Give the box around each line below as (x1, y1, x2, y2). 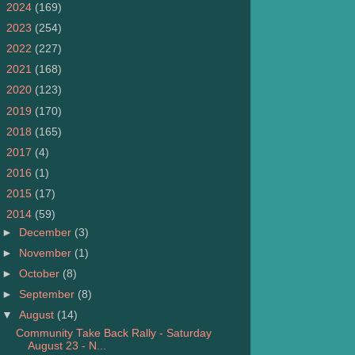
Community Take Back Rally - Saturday (15, 327, 212, 340)
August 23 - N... (27, 340, 106, 353)
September (19, 288, 78, 301)
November (19, 247, 75, 259)
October (19, 268, 63, 281)
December (19, 226, 75, 239)
